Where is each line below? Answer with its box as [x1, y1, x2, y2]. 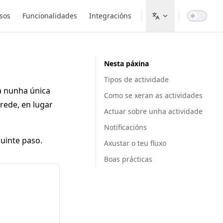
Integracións [89, 11, 131, 20]
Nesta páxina [104, 59, 149, 68]
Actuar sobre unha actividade [104, 107, 203, 116]
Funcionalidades [22, 11, 77, 20]
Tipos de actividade [104, 75, 169, 84]
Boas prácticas [104, 154, 152, 164]
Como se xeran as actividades [104, 91, 203, 100]
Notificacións [104, 122, 147, 132]
